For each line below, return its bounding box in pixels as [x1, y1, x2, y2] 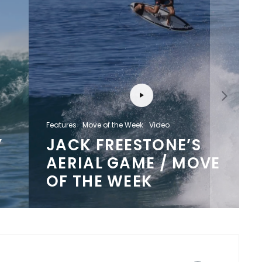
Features [32, 119, 62, 130]
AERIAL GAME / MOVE [32, 152, 206, 174]
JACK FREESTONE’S [32, 134, 187, 156]
